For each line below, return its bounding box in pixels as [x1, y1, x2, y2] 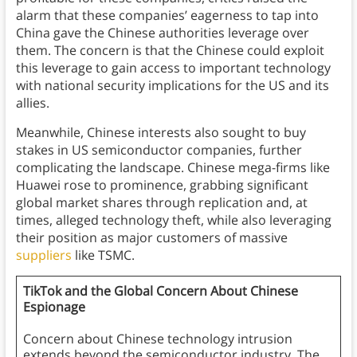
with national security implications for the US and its [15, 76, 329, 95]
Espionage [22, 298, 85, 316]
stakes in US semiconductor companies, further [15, 141, 302, 159]
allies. [15, 94, 53, 112]
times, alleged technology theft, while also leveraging [15, 211, 331, 229]
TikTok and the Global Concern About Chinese [22, 282, 298, 300]
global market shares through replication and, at [15, 194, 308, 212]
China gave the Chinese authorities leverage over [15, 24, 309, 42]
